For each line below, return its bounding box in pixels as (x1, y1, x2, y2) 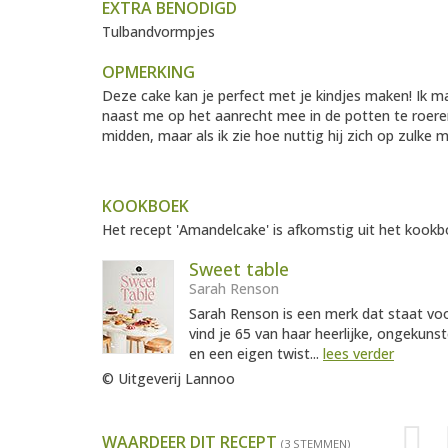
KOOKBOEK (102, 195, 189, 218)
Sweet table (189, 257, 289, 282)
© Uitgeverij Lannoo (102, 369, 235, 389)
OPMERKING (102, 61, 195, 84)
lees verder (323, 344, 394, 364)
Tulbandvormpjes (102, 22, 215, 42)
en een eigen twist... (189, 344, 323, 364)
